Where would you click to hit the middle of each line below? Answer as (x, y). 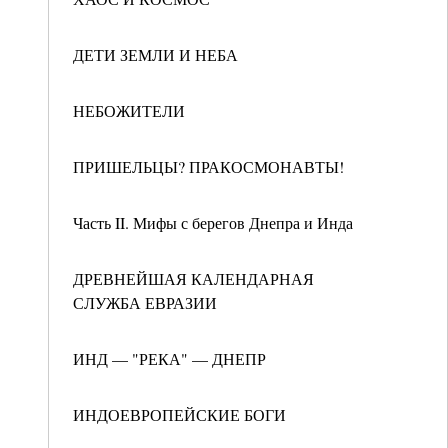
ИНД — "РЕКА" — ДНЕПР (169, 358)
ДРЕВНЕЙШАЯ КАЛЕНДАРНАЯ (193, 278)
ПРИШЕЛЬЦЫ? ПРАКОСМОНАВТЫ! (208, 166)
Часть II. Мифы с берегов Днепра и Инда (213, 222)
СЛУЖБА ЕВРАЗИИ (145, 302)
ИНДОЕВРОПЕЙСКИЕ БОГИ (179, 414)
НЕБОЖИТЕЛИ (129, 110)
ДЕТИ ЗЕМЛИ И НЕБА (155, 54)
